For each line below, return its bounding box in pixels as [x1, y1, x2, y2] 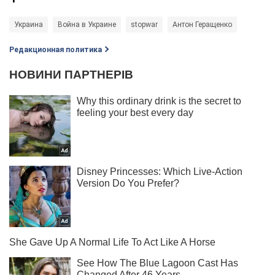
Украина [14, 20, 43, 29]
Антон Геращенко [172, 20, 232, 29]
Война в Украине [58, 20, 116, 29]
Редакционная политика [9, 45, 102, 55]
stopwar [131, 20, 158, 29]
